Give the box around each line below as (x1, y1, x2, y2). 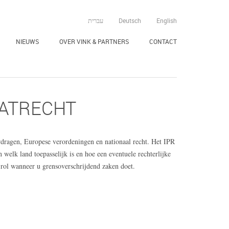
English (156, 16, 177, 25)
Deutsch (119, 16, 141, 25)
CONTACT (149, 37, 177, 45)
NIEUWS (16, 37, 39, 45)
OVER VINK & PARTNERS (59, 37, 129, 45)
